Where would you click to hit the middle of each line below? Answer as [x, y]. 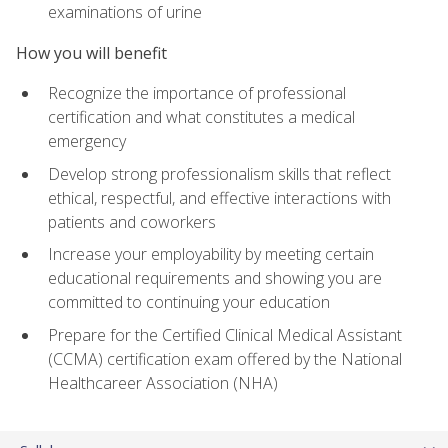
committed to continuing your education [189, 302]
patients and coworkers [132, 221]
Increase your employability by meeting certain [211, 254]
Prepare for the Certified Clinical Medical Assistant [225, 334]
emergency [87, 141]
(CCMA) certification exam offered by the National [225, 358]
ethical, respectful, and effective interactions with [219, 197]
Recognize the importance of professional [197, 93]
